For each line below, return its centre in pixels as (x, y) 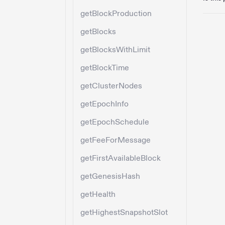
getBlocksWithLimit (115, 50)
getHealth (98, 195)
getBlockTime (105, 68)
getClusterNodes (111, 86)
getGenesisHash (110, 177)
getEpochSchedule (115, 122)
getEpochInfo (104, 104)
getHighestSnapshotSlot (124, 213)
